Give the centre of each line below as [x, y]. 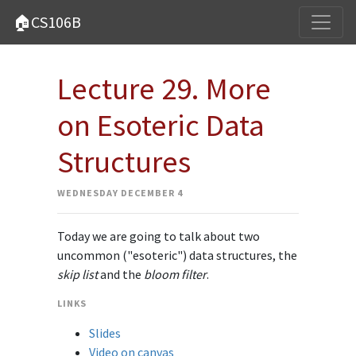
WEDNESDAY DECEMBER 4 [120, 193]
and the [120, 274]
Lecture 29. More [164, 88]
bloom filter [175, 274]
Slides [104, 333]
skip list [77, 274]
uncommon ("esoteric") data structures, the [177, 255]
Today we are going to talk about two [158, 236]
